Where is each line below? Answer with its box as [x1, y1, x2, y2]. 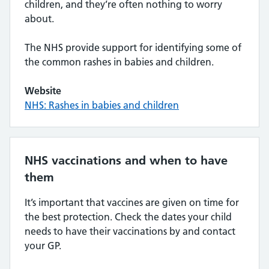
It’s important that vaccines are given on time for [25, 196, 239, 208]
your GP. [25, 240, 61, 252]
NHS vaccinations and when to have [25, 153, 228, 168]
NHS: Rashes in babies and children [25, 99, 179, 111]
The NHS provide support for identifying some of [25, 41, 241, 53]
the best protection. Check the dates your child [25, 211, 232, 223]
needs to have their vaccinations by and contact [25, 225, 235, 237]
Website [25, 85, 61, 97]
